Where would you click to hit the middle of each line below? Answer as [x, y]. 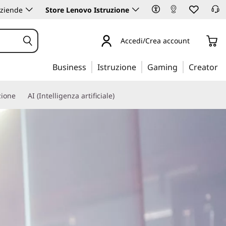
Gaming [162, 67]
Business [69, 67]
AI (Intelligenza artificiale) [71, 96]
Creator [203, 67]
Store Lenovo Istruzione [87, 10]
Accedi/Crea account [155, 40]
